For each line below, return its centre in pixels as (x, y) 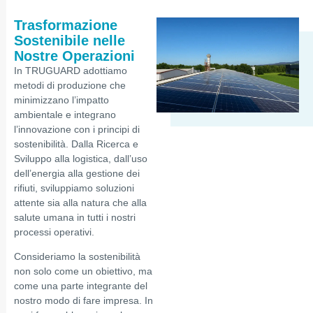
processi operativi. (54, 232)
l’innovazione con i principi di (77, 129)
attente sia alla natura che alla (80, 202)
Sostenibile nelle (70, 40)
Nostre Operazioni (74, 56)
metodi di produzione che (70, 85)
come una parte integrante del (81, 286)
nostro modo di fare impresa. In (83, 301)
